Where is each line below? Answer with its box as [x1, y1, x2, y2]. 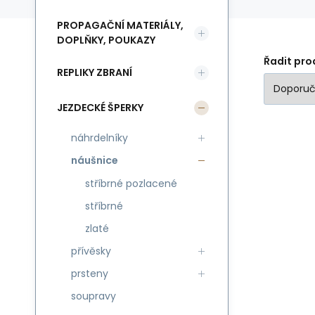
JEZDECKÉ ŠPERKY [57, 100, 143, 115]
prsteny [71, 266, 108, 281]
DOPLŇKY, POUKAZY [57, 33, 155, 47]
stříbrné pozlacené [85, 176, 177, 191]
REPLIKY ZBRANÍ [57, 65, 132, 79]
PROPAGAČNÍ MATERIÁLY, [57, 18, 184, 32]
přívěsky [71, 244, 111, 258]
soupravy [71, 289, 116, 303]
